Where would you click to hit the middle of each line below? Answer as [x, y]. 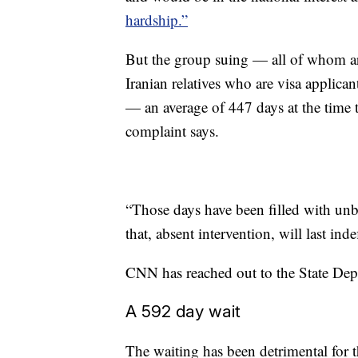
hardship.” [157, 20]
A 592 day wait [183, 311]
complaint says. [172, 131]
